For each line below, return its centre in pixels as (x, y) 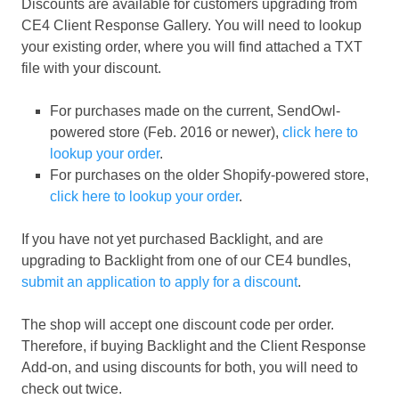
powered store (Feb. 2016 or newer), (166, 133)
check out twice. (72, 389)
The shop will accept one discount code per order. (178, 325)
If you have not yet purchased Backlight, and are (172, 240)
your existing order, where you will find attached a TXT (192, 47)
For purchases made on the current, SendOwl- (195, 111)
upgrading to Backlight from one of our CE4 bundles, (186, 261)
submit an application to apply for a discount (159, 282)
